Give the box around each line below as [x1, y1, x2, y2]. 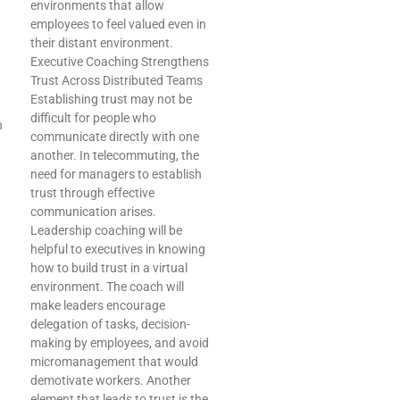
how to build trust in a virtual [30, 261, 187, 276]
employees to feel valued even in [30, 17, 206, 32]
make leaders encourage [30, 298, 165, 313]
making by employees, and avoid [30, 336, 209, 351]
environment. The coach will [30, 279, 184, 295]
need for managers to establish [30, 167, 202, 182]
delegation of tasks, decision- [30, 317, 190, 332]
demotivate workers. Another [30, 373, 191, 388]
